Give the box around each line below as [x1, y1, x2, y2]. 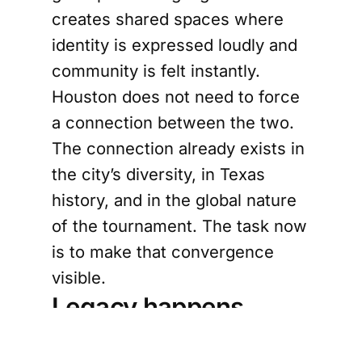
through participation [52, 323, 296, 355]
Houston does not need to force [52, 86, 300, 107]
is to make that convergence [52, 241, 274, 262]
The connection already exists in [52, 137, 305, 158]
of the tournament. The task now [52, 215, 307, 236]
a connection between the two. [52, 112, 294, 133]
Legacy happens [52, 291, 244, 322]
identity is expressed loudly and [52, 34, 297, 55]
